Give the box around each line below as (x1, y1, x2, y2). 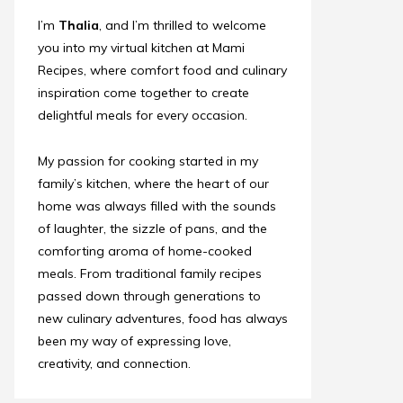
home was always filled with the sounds (38, 198, 276, 214)
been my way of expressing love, (38, 333, 231, 349)
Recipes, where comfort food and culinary (38, 62, 287, 78)
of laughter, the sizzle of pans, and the (38, 220, 267, 237)
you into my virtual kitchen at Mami (38, 40, 245, 56)
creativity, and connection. (38, 355, 191, 372)
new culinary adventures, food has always (38, 310, 288, 327)
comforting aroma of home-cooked (38, 243, 252, 259)
